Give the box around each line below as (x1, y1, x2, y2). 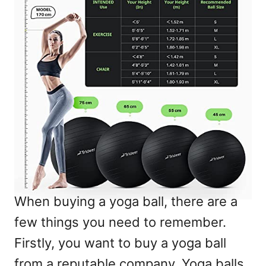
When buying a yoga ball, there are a (14, 194, 237, 210)
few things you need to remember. (14, 214, 226, 230)
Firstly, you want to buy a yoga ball (14, 235, 226, 251)
